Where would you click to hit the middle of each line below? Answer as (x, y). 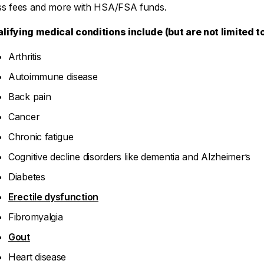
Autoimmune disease (53, 77)
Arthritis (25, 57)
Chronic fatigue (41, 137)
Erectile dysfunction (53, 197)
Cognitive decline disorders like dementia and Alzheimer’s (129, 157)
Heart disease (37, 257)
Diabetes (27, 177)
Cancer (24, 117)
